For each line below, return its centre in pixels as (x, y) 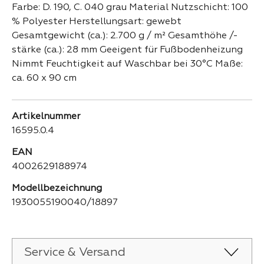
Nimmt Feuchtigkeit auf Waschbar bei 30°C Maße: (127, 64)
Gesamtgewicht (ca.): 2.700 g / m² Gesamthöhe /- (125, 36)
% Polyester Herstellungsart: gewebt (97, 22)
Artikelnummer (46, 117)
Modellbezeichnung (57, 188)
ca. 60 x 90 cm (44, 78)
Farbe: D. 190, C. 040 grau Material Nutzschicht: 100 (130, 8)
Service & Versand (75, 253)
